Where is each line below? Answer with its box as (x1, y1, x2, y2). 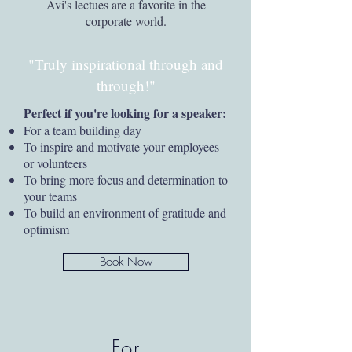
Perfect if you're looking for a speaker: (24, 104, 226, 122)
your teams (24, 188, 77, 204)
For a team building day (24, 122, 141, 138)
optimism (24, 221, 69, 237)
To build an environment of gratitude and (24, 204, 226, 221)
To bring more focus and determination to (24, 171, 228, 188)
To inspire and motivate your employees (24, 138, 219, 155)
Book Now (99, 254, 152, 269)
